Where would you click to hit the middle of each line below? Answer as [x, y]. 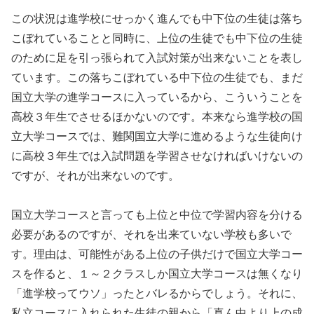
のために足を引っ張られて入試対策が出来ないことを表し [157, 57]
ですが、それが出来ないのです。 [95, 175]
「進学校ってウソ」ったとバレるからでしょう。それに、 [157, 294]
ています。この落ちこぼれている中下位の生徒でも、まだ [157, 77]
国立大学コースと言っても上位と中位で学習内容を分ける [157, 215]
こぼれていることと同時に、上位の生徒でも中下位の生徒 [157, 38]
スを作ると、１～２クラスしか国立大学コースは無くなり [157, 274]
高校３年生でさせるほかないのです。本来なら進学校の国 [157, 116]
